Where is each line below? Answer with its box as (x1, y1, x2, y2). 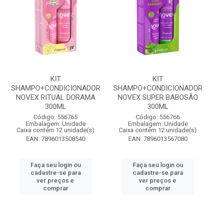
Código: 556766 (136, 113, 180, 121)
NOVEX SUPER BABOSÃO (117, 93, 198, 102)
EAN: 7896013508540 (26, 135, 85, 142)
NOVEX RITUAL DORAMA (15, 93, 95, 102)
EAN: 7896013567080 (128, 135, 187, 142)
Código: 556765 (33, 113, 77, 121)
